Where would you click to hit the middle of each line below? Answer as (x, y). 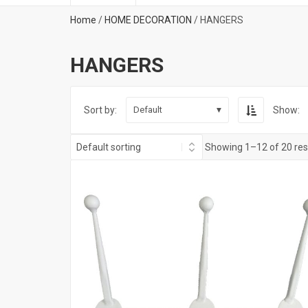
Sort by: (100, 110)
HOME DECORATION (148, 20)
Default (148, 110)
